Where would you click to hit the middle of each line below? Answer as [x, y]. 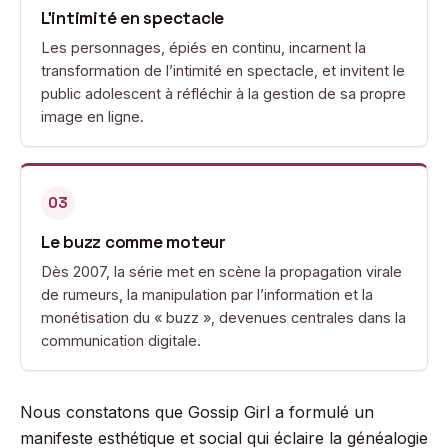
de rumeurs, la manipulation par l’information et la [207, 294]
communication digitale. [121, 340]
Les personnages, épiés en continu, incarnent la [203, 47]
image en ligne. [92, 116]
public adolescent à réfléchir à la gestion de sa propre [223, 93]
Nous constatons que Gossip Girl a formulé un [197, 412]
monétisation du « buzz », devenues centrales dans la [223, 317]
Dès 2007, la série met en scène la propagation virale [221, 271]
